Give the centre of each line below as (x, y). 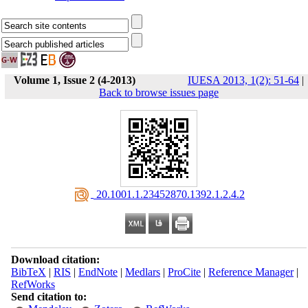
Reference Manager (251, 272)
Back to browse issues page (159, 92)
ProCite (184, 272)
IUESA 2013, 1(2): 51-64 (243, 80)
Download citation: (55, 260)
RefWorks (33, 284)
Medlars (142, 272)
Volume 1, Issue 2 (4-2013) (75, 80)
